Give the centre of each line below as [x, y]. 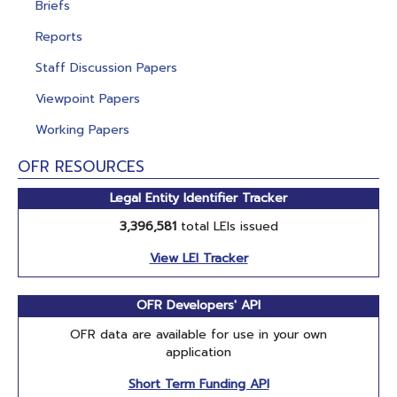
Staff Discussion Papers [106, 67]
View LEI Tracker [198, 259]
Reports [59, 36]
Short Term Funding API [198, 384]
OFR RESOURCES [81, 166]
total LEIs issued [227, 227]
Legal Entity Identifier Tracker [198, 198]
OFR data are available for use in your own [198, 334]
